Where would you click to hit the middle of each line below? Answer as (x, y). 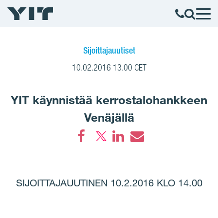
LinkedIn (136, 151)
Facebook (101, 151)
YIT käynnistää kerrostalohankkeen (109, 100)
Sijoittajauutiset (109, 50)
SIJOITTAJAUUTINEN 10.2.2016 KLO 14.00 (109, 183)
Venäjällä (109, 117)
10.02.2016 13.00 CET (109, 67)
